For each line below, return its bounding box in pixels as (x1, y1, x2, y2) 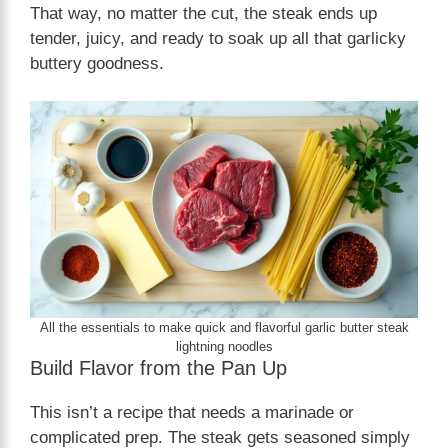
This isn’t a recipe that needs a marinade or (30, 402, 354, 422)
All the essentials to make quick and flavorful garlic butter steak (39, 319, 409, 335)
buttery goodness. (30, 53, 164, 73)
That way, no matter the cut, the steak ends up (30, 3, 377, 23)
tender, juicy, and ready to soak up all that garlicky (30, 28, 406, 48)
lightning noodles (175, 338, 273, 354)
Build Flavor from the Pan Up (30, 356, 287, 379)
